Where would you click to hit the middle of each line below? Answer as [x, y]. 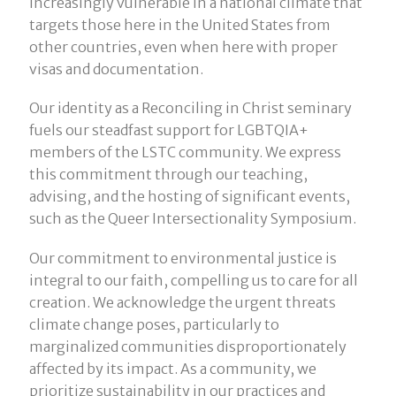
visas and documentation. [116, 69]
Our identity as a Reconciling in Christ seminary [190, 108]
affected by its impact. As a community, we [172, 368]
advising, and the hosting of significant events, [189, 197]
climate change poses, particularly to [154, 324]
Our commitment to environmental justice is [183, 258]
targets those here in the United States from [179, 25]
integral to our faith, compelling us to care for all [193, 280]
